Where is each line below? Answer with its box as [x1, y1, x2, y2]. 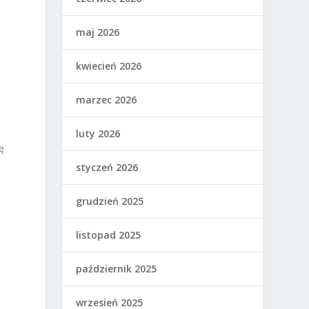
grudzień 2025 [76, 194, 144, 208]
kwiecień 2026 [76, 59, 142, 72]
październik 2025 [76, 261, 157, 275]
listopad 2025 [76, 228, 141, 241]
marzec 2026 [76, 92, 137, 106]
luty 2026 [76, 126, 121, 140]
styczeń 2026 [76, 160, 139, 174]
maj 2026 [76, 25, 120, 39]
